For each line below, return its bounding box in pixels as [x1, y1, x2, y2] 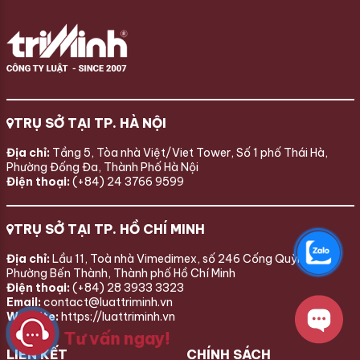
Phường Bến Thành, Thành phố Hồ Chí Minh [6, 265, 235, 280]
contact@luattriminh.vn [43, 294, 173, 309]
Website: [6, 309, 61, 324]
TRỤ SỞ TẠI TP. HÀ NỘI [13, 114, 166, 131]
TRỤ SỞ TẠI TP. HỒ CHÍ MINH [13, 220, 205, 237]
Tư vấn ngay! [60, 326, 174, 350]
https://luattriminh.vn [60, 309, 175, 324]
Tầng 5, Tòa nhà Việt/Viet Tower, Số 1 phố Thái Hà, [51, 145, 328, 160]
